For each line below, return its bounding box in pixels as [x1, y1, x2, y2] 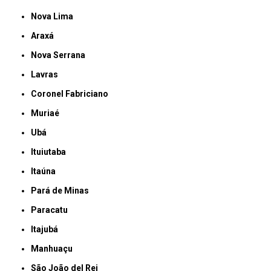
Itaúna [33, 166, 56, 177]
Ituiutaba [33, 147, 67, 157]
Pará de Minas [37, 186, 90, 196]
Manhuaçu [39, 244, 73, 254]
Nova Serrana [37, 50, 86, 60]
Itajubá [33, 224, 59, 235]
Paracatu [37, 205, 68, 215]
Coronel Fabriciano [37, 89, 109, 99]
